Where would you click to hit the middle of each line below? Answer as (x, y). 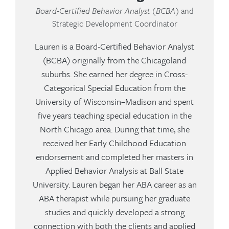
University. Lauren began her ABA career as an (114, 185)
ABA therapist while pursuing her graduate (114, 198)
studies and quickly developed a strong (114, 212)
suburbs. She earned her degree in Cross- (114, 74)
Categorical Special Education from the (114, 88)
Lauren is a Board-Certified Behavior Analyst (114, 47)
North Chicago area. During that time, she (114, 129)
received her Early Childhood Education (114, 143)
